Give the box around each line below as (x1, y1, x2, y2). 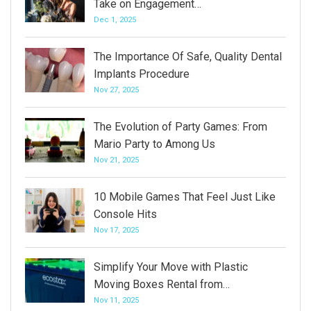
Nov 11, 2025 (94, 296, 139, 305)
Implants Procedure (94, 67, 190, 81)
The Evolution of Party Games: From (94, 120, 267, 133)
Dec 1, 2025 (94, 15, 136, 24)
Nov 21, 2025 (94, 155, 139, 165)
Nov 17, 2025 (94, 226, 139, 235)
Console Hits (94, 208, 157, 221)
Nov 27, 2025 (94, 85, 139, 94)
